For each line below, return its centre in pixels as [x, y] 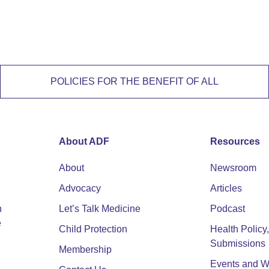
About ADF [84, 142]
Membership [85, 250]
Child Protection [93, 229]
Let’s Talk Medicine [99, 209]
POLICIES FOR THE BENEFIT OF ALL [134, 82]
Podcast [228, 209]
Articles [226, 189]
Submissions [238, 244]
